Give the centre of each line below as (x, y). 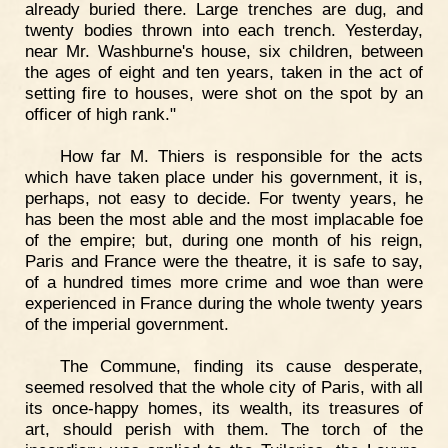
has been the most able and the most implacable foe (224, 218)
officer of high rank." (100, 113)
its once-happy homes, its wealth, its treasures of (224, 407)
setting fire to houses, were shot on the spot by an (224, 92)
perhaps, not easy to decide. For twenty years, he (224, 197)
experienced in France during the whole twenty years (224, 302)
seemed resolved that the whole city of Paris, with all (224, 386)
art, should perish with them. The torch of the (224, 428)
